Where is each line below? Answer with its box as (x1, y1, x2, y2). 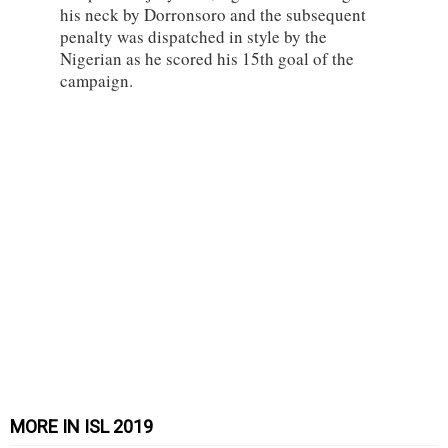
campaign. (60, 69, 133, 93)
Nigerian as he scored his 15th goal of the (60, 47, 354, 71)
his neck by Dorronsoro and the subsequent (60, 3, 366, 27)
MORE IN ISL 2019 (10, 416, 153, 438)
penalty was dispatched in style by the (60, 25, 327, 49)
